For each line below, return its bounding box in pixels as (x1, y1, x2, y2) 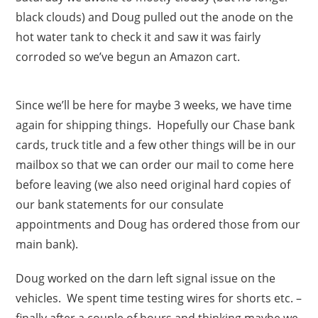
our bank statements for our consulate (16, 196, 224, 212)
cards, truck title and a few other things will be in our (16, 136, 297, 153)
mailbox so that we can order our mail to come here (16, 156, 295, 172)
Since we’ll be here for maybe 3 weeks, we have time (16, 97, 292, 113)
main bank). (16, 236, 79, 252)
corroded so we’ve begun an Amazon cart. (16, 48, 241, 65)
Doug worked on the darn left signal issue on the (16, 270, 276, 286)
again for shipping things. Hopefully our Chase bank (16, 116, 295, 133)
